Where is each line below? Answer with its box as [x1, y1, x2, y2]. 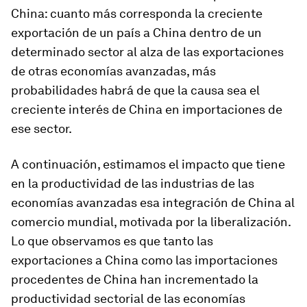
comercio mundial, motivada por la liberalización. [11, 214, 291, 230]
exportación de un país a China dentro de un [11, 25, 262, 40]
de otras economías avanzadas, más [11, 64, 216, 79]
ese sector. [11, 121, 72, 136]
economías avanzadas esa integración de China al [11, 195, 295, 210]
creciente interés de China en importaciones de [11, 102, 282, 117]
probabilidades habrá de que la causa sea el [11, 83, 260, 98]
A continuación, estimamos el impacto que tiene [11, 157, 285, 172]
